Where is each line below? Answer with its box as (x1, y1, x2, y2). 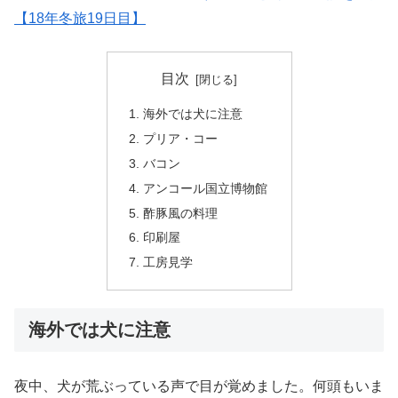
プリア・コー (142, 131, 218, 146)
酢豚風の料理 (142, 205, 218, 220)
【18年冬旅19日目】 (14, 11, 146, 27)
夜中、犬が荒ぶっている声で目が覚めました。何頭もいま (14, 378, 384, 394)
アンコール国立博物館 (142, 180, 267, 195)
